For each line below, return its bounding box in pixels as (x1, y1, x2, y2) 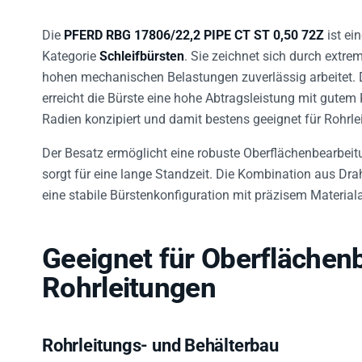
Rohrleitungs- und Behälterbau (42, 327, 279, 348)
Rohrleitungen (42, 263, 216, 297)
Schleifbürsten (99, 40, 184, 57)
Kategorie (42, 40, 99, 57)
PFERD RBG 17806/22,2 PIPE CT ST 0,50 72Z (64, 19, 324, 36)
